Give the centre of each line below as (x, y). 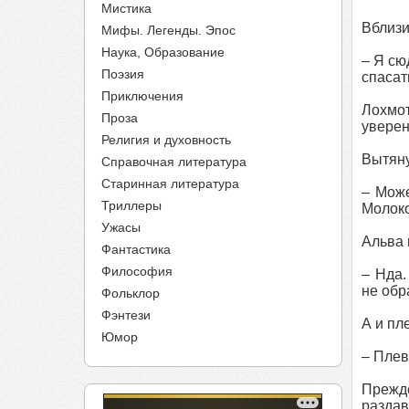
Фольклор (131, 293)
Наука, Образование (163, 52)
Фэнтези (126, 315)
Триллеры (131, 205)
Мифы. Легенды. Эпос (168, 30)
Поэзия (123, 74)
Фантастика (136, 249)
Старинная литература (170, 184)
